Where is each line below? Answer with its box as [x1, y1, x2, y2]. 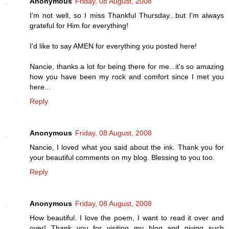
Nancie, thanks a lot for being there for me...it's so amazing [30, 62, 224, 71]
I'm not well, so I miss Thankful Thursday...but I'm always [30, 11, 224, 19]
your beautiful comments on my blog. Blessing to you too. [30, 153, 215, 162]
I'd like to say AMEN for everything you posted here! [30, 41, 197, 50]
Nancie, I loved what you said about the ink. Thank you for [30, 143, 224, 151]
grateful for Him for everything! [30, 21, 128, 30]
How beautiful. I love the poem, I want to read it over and [30, 213, 224, 222]
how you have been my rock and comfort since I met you [30, 72, 224, 81]
